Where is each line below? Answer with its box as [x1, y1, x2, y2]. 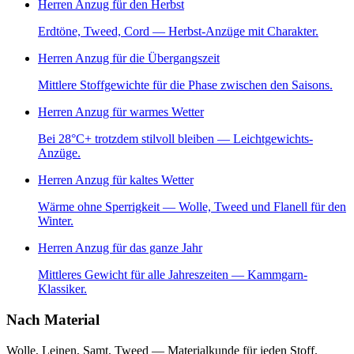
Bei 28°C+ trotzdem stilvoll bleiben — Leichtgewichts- [38, 132, 313, 146]
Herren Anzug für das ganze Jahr [38, 241, 202, 255]
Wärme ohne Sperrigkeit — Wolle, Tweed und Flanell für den [38, 200, 346, 214]
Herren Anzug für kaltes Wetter [38, 173, 194, 187]
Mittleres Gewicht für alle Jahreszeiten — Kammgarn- [38, 268, 307, 282]
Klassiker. [38, 282, 87, 296]
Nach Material [6, 311, 100, 328]
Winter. [38, 214, 73, 228]
